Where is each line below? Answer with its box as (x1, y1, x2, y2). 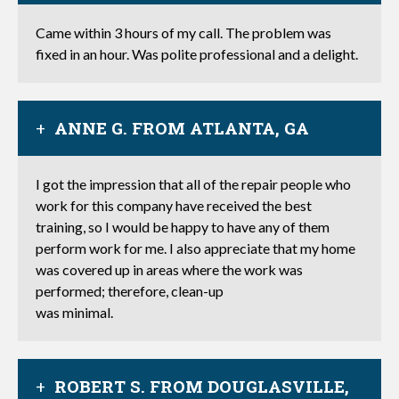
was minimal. (36, 304, 113, 321)
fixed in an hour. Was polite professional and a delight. (36, 45, 358, 62)
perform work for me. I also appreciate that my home (36, 240, 355, 256)
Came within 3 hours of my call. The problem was (36, 24, 331, 41)
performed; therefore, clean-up (36, 282, 224, 299)
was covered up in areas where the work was (36, 261, 303, 278)
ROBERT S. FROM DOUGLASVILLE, (54, 375, 349, 397)
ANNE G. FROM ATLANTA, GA (54, 117, 309, 139)
